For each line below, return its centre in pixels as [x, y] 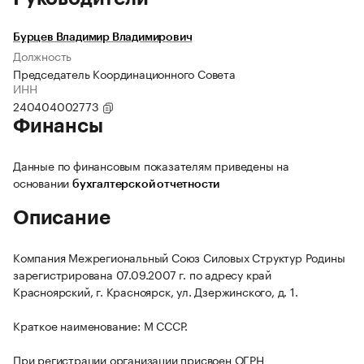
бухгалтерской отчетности [146, 185]
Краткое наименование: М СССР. [101, 325]
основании [43, 182]
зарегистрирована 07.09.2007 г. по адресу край [142, 274]
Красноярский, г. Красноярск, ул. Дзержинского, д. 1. [156, 291]
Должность [43, 56]
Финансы [58, 126]
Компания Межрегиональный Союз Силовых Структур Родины [179, 257]
